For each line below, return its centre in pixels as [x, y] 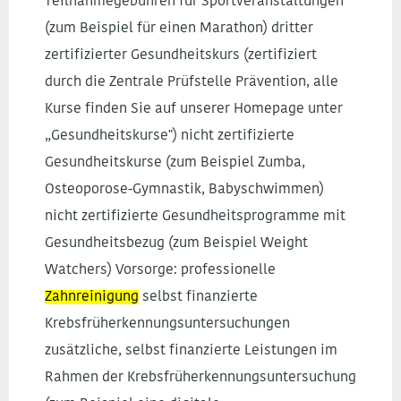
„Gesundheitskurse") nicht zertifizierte [170, 136]
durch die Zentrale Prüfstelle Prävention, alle [192, 82]
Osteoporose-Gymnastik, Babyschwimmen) [184, 190]
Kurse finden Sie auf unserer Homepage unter [194, 109]
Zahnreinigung [92, 297]
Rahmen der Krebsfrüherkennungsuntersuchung [200, 378]
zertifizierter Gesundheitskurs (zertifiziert [181, 55]
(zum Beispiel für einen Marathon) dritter [179, 29]
